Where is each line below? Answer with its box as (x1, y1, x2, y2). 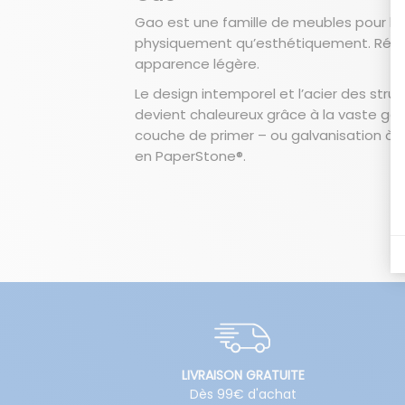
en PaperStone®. (135, 146, 247, 166)
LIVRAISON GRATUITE (181, 366, 305, 385)
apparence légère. (135, 54, 260, 74)
